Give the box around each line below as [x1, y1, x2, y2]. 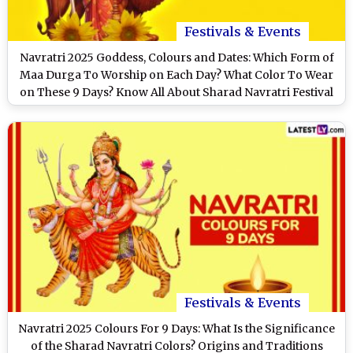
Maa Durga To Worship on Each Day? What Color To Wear [20, 67, 333, 82]
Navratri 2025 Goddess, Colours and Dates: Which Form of [19, 50, 334, 65]
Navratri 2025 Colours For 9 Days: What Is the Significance [18, 321, 335, 336]
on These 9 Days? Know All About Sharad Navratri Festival [20, 84, 333, 99]
